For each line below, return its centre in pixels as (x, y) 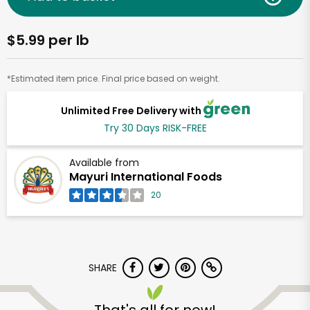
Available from (104, 163)
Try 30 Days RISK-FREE (155, 128)
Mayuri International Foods (146, 177)
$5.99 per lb (48, 40)
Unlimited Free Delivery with (132, 110)
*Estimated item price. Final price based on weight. (113, 79)
